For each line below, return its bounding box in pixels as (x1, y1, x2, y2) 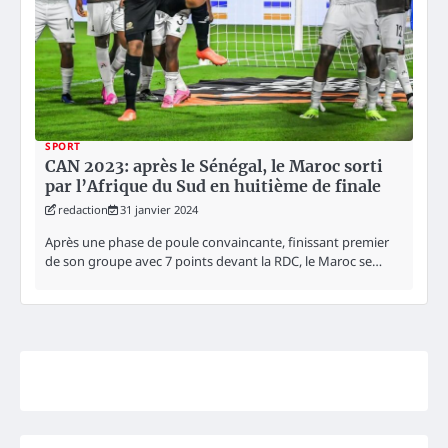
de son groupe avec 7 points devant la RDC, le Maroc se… (45, 252, 382, 271)
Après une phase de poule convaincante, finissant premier (45, 233, 389, 252)
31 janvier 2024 (120, 202, 198, 218)
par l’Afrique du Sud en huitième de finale (45, 176, 381, 197)
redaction (58, 202, 108, 218)
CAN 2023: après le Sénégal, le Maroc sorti (45, 156, 383, 177)
